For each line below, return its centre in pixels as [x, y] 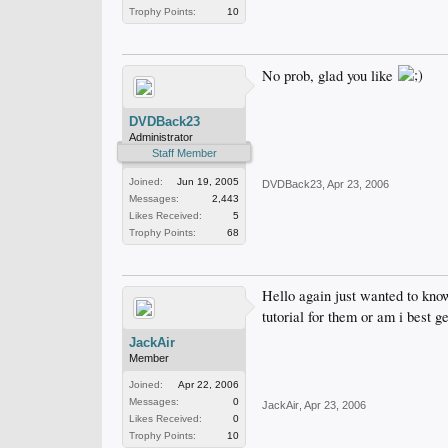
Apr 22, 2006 [208, 384]
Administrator [161, 137]
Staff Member [184, 153]
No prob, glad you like [329, 75]
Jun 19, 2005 [208, 181]
